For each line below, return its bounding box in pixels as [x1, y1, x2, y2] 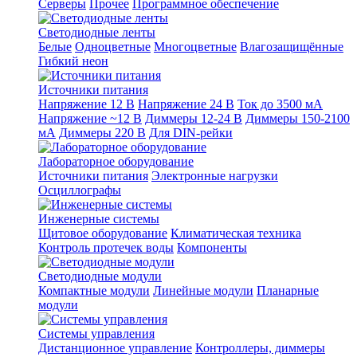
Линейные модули [153, 284, 253, 297]
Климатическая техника [171, 226, 301, 240]
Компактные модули [38, 284, 150, 297]
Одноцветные [75, 40, 151, 53]
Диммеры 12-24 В [145, 112, 242, 125]
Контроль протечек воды [38, 241, 174, 254]
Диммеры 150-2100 [245, 112, 350, 125]
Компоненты [177, 241, 247, 254]
